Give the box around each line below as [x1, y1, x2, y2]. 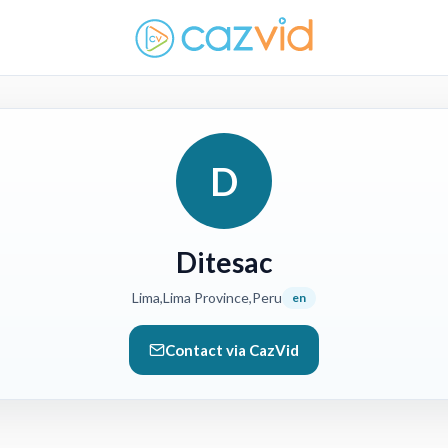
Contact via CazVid [165, 341, 299, 359]
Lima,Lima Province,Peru [132, 289, 282, 306]
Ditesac [175, 245, 273, 279]
